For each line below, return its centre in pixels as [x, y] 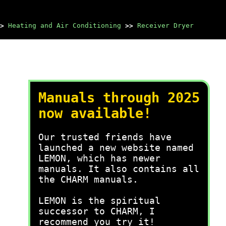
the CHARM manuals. [88, 179]
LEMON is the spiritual [99, 201]
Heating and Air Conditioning [65, 25]
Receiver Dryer [165, 25]
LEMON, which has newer [99, 158]
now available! [95, 113]
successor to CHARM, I [97, 211]
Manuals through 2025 [119, 98]
